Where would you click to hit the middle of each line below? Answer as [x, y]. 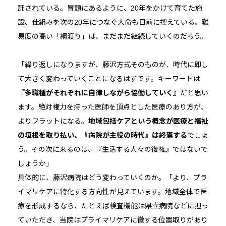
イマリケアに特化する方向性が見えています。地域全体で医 [112, 192]
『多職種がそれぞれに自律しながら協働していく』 [99, 93]
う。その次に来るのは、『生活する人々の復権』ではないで [112, 150]
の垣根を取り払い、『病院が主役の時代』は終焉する [102, 135]
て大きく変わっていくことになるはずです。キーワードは [109, 79]
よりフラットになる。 [53, 121]
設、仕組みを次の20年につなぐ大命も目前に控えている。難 [113, 22]
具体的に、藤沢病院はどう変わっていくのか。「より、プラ [112, 178]
